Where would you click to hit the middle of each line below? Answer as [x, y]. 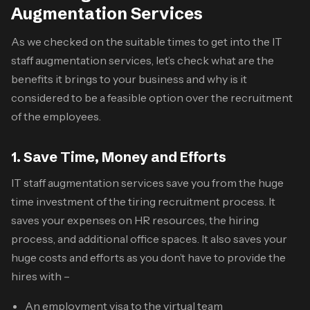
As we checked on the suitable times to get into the [142, 41]
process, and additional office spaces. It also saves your [149, 238]
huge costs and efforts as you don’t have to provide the [148, 257]
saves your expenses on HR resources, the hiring [135, 220]
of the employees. [56, 116]
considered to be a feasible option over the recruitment [152, 97]
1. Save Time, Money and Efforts [119, 156]
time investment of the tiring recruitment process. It [143, 201]
